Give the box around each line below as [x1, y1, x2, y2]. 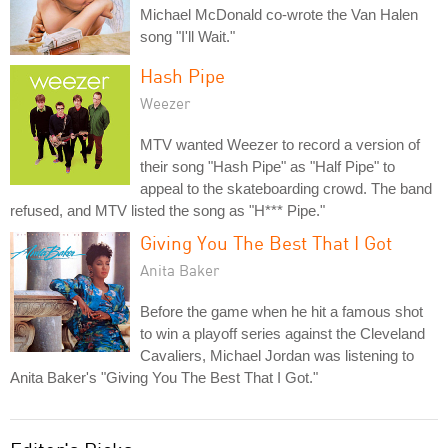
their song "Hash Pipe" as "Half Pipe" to [140, 157, 395, 175]
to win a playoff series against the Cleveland [140, 324, 425, 342]
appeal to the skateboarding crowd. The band [140, 179, 432, 197]
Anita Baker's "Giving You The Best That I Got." [10, 368, 318, 386]
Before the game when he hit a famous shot [140, 302, 423, 320]
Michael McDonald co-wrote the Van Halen [140, 5, 418, 23]
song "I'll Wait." [140, 27, 235, 45]
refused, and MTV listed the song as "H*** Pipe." [10, 201, 325, 219]
